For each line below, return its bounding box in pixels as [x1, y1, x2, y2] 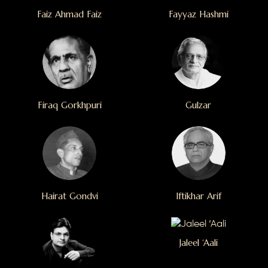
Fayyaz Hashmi [168, 8, 229, 20]
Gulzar [185, 99, 212, 111]
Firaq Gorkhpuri [37, 99, 102, 111]
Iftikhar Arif [175, 190, 221, 202]
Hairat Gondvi [41, 190, 98, 202]
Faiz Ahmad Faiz [37, 8, 102, 20]
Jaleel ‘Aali [179, 236, 218, 248]
